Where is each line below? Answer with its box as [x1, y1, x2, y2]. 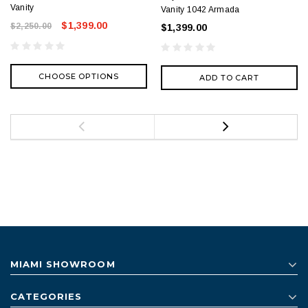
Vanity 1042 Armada [161, 4, 240, 14]
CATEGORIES [10, 290, 82, 302]
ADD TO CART [199, 72, 259, 82]
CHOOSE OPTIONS [38, 71, 119, 81]
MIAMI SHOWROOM [10, 258, 115, 269]
